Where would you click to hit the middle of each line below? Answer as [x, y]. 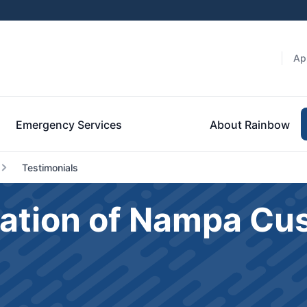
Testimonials [50, 168]
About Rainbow [250, 124]
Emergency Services [69, 124]
